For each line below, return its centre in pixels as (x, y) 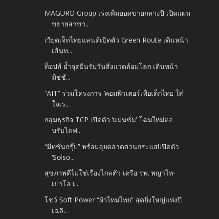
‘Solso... (64, 157)
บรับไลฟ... (67, 131)
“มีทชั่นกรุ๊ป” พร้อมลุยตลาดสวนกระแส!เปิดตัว (112, 146)
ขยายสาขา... (71, 24)
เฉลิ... (60, 210)
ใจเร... (61, 104)
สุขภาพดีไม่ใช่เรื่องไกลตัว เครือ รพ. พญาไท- (110, 173)
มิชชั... (61, 77)
